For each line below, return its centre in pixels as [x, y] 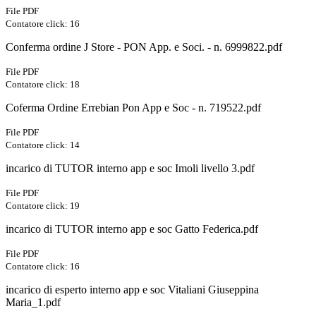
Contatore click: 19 [43, 206]
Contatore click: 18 [43, 85]
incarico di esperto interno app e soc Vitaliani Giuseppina [132, 290]
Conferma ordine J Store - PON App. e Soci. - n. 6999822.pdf [144, 47]
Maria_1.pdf [33, 303]
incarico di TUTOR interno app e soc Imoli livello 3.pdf [130, 169]
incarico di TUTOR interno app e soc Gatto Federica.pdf [132, 229]
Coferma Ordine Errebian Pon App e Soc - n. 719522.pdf [133, 108]
